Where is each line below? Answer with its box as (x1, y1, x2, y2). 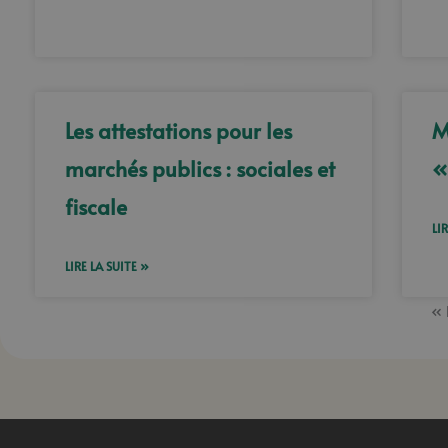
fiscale (65, 192, 127, 221)
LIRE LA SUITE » (65, 258, 149, 274)
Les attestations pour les (65, 116, 292, 145)
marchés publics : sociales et (65, 154, 335, 183)
